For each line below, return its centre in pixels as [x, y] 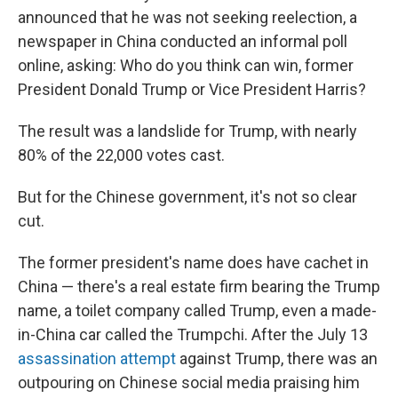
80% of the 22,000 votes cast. [121, 155]
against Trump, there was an [277, 358]
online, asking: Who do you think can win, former [186, 65]
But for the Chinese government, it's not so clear [187, 197]
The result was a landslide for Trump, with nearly [187, 131]
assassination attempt [97, 358]
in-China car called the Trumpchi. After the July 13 [193, 334]
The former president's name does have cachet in [193, 263]
